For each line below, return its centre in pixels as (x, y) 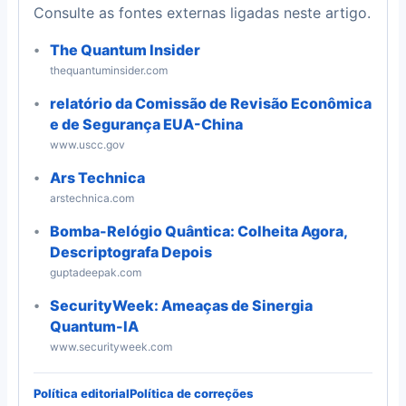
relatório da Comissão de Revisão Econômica (210, 103)
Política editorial (82, 393)
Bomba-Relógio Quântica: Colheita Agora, (198, 231)
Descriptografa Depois (130, 251)
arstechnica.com (92, 198)
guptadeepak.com (95, 272)
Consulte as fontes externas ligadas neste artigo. (202, 12)
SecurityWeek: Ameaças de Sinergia (181, 305)
